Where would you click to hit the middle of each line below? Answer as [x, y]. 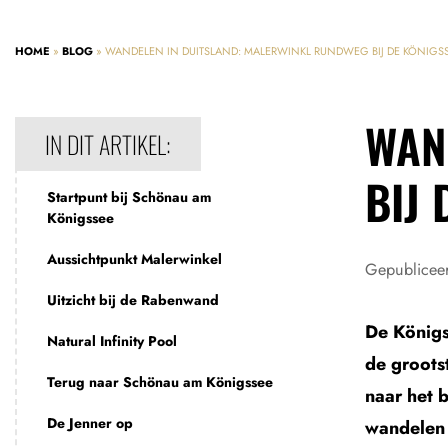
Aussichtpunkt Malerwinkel [134, 259]
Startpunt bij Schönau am [129, 197]
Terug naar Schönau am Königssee [160, 382]
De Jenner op [90, 423]
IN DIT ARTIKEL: [108, 144]
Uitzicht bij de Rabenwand [133, 300]
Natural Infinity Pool [112, 341]
